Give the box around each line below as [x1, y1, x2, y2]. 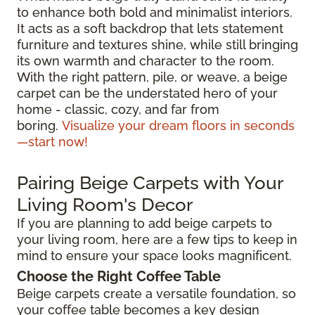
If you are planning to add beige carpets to [17, 215, 272, 231]
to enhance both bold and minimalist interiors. [17, 4, 292, 20]
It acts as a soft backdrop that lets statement [17, 20, 283, 36]
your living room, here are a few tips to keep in [17, 231, 297, 247]
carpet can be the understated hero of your [17, 85, 278, 101]
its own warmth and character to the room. [17, 53, 274, 68]
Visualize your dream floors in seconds [62, 117, 295, 133]
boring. [17, 117, 62, 133]
